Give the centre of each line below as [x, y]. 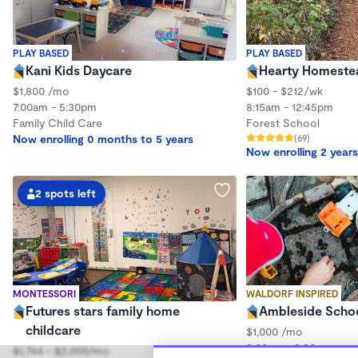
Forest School [283, 122]
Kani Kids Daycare [79, 70]
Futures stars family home [102, 310]
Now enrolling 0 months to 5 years [103, 138]
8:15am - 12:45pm [290, 106]
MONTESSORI [44, 293]
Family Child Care [58, 122]
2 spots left [66, 193]
